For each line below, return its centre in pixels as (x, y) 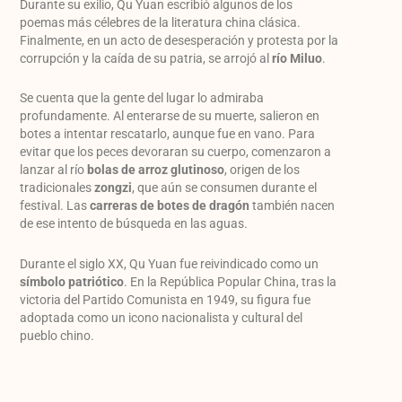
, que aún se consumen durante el (225, 188)
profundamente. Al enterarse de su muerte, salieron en (170, 116)
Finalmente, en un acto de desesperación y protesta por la (179, 40)
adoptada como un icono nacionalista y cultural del (162, 317)
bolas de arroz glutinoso (156, 170)
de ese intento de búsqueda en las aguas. (134, 224)
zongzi (114, 188)
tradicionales (57, 188)
